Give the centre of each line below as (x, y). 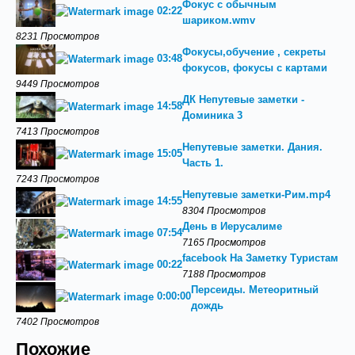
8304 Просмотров (224, 210)
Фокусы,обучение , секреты (254, 52)
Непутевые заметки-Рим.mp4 (256, 195)
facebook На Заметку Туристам (260, 258)
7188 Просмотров (224, 274)
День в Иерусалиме (232, 226)
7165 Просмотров (224, 242)
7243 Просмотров (57, 179)
